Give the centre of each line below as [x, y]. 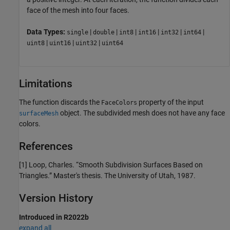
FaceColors [119, 103]
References [46, 147]
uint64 [112, 43]
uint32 [86, 43]
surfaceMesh [39, 114]
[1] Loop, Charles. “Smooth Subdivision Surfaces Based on [111, 165]
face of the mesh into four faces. [78, 11]
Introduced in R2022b [54, 217]
